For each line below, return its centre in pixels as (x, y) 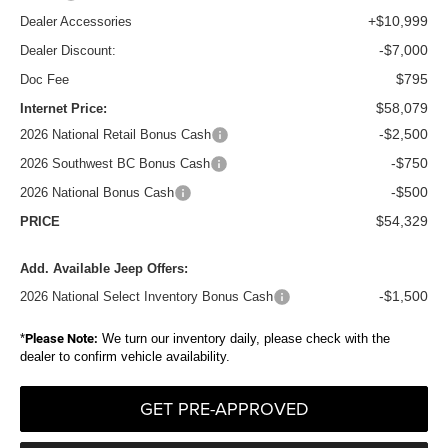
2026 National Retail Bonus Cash (115, 135)
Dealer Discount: (68, 51)
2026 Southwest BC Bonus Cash (115, 164)
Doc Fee (44, 80)
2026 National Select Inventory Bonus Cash (146, 297)
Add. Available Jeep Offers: (104, 269)
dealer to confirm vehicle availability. (125, 357)
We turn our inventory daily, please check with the (244, 339)
